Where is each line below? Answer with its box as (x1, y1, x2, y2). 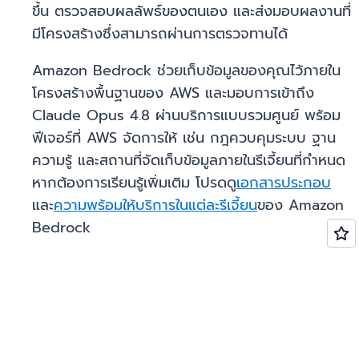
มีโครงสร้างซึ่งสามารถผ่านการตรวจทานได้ (32, 22, 288, 46)
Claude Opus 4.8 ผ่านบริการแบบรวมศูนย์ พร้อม (32, 104, 341, 127)
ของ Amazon (257, 194, 344, 217)
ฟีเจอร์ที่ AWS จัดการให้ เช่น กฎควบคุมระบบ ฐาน (32, 127, 336, 150)
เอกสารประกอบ (236, 171, 331, 195)
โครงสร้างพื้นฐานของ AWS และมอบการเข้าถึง (32, 82, 314, 105)
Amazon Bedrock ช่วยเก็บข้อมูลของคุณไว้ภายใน (32, 59, 341, 83)
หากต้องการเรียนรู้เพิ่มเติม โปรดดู (32, 171, 236, 195)
